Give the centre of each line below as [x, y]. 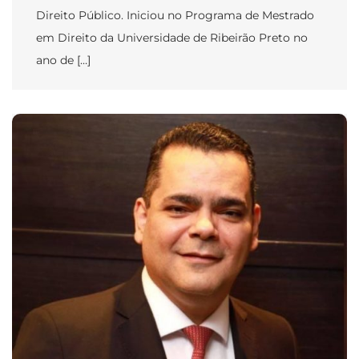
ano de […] [63, 60]
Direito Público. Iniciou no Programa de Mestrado [175, 15]
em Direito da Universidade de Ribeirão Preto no [172, 37]
